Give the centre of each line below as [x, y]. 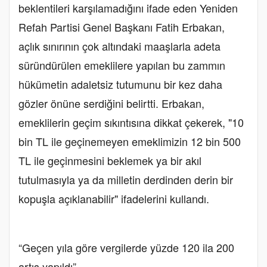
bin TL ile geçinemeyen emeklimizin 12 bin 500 [130, 142]
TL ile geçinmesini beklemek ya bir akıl [110, 161]
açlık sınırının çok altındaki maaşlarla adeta [119, 46]
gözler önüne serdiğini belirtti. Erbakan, [111, 103]
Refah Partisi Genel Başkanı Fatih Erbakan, [122, 27]
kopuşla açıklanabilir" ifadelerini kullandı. [114, 199]
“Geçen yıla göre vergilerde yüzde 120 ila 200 [126, 248]
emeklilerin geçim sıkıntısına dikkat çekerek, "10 [131, 122]
